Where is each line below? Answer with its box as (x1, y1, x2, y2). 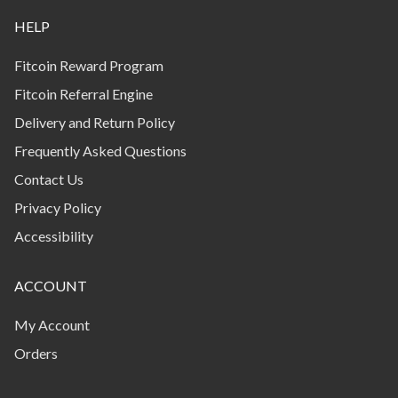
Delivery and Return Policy (14, 114, 175, 131)
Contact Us (14, 171, 84, 188)
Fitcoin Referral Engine (14, 85, 153, 103)
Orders (14, 345, 58, 362)
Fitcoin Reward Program (14, 57, 163, 75)
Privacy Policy (14, 199, 101, 217)
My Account (14, 316, 90, 334)
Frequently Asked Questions (14, 142, 187, 160)
